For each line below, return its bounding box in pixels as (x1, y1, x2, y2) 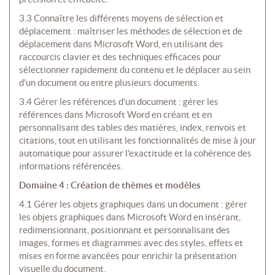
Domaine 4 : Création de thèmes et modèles (19, 180, 201, 191)
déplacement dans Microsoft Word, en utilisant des (19, 39, 223, 50)
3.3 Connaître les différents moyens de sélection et (19, 13, 223, 24)
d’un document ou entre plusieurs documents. (19, 77, 199, 88)
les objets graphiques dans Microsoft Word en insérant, (19, 212, 241, 223)
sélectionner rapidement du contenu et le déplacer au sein (19, 64, 250, 76)
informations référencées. (19, 161, 123, 172)
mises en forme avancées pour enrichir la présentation (19, 250, 236, 261)
